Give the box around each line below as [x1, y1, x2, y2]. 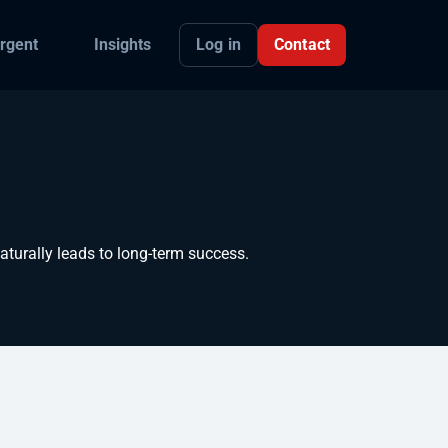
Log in [195, 34, 241, 54]
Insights [93, 35, 151, 55]
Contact [273, 34, 330, 54]
